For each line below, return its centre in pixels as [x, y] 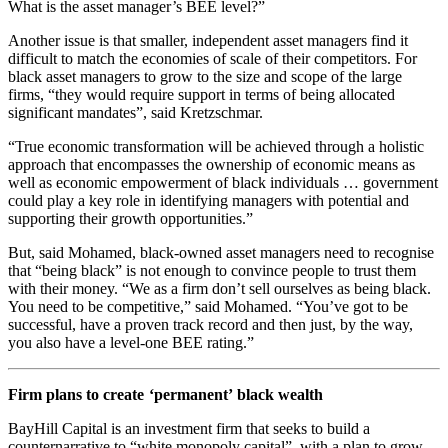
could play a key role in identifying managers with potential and [208, 200]
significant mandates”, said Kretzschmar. [135, 112]
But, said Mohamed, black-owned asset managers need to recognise [221, 252]
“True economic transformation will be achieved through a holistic [216, 146]
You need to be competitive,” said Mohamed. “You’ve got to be [208, 306]
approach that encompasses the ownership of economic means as [211, 164]
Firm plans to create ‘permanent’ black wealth [165, 394]
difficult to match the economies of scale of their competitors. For [212, 58]
